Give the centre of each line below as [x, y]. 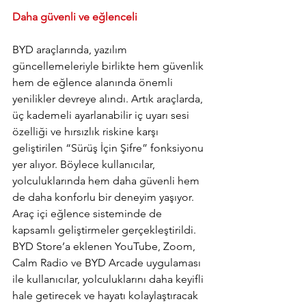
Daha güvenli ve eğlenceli [75, 17]
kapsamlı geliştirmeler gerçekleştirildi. [106, 230]
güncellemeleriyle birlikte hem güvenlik [109, 66]
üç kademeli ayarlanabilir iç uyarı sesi [102, 115]
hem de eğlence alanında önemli [94, 83]
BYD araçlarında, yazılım [71, 50]
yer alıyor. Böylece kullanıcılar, [85, 165]
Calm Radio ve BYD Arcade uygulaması [108, 263]
